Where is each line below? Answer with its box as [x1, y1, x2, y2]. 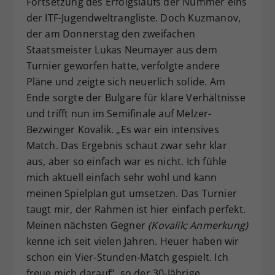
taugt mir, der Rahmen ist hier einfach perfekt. [26, 202, 246, 216]
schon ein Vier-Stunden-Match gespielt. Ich [26, 250, 228, 264]
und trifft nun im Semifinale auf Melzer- [26, 106, 212, 120]
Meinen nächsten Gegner [26, 218, 149, 232]
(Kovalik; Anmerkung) [148, 218, 249, 232]
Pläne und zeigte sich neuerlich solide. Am [26, 74, 225, 88]
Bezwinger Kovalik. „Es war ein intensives [26, 122, 219, 136]
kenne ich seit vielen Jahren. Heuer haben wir [26, 234, 239, 248]
